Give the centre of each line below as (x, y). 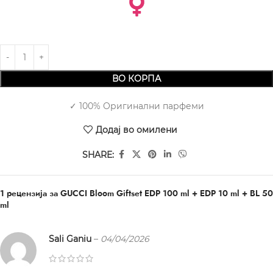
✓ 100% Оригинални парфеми (136, 106)
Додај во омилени (136, 129)
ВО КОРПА (136, 79)
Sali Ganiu (71, 239)
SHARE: (98, 154)
